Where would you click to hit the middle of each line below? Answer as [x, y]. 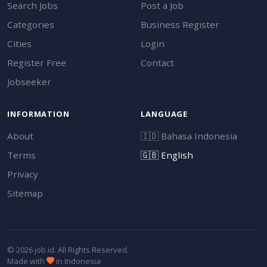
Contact [157, 62]
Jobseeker [29, 81]
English [176, 155]
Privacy [23, 174]
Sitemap [25, 193]
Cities [19, 43]
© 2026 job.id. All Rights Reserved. [68, 249]
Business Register [180, 24]
